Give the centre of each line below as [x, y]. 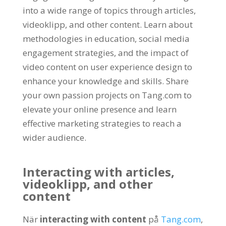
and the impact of [153, 53]
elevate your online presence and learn [99, 109]
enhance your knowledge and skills [92, 81]
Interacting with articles [97, 172]
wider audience [53, 137]
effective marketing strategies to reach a [102, 123]
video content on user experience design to [107, 67]
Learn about [168, 24]
